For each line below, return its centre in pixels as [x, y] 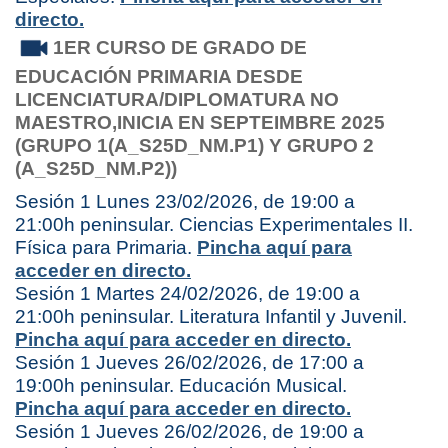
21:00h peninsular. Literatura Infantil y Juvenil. [211, 316]
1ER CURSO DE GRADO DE [180, 47]
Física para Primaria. [106, 247]
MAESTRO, [66, 122]
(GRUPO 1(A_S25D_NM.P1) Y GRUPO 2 [194, 145]
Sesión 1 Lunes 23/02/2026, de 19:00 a [185, 201]
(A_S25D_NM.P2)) [96, 168]
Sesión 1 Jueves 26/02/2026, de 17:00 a [189, 362]
